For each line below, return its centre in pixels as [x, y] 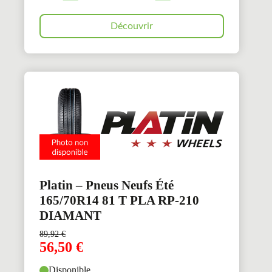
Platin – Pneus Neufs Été [107, 185]
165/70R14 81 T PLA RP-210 [119, 201]
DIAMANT [70, 216]
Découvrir [132, 26]
